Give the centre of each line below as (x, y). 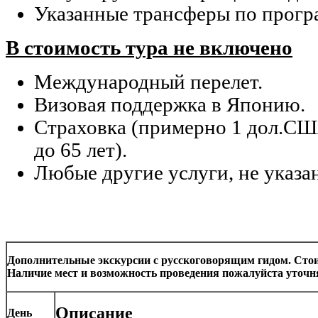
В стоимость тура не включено (149, 48)
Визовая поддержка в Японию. (170, 105)
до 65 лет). (81, 150)
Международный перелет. (148, 82)
